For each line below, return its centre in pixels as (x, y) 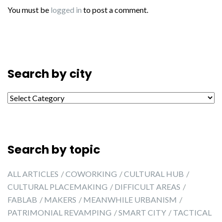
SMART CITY (142, 212)
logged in (66, 10)
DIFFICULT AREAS (147, 187)
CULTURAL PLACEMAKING (57, 187)
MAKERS (60, 199)
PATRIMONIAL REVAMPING (59, 212)
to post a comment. (115, 10)
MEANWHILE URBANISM (130, 199)
